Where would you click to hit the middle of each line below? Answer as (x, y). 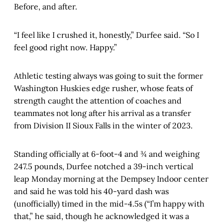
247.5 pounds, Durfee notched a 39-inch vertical (104, 166)
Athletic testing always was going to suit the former (109, 75)
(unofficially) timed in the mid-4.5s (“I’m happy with (109, 203)
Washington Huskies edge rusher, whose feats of (103, 88)
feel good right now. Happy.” (65, 47)
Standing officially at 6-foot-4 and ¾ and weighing (107, 154)
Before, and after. (46, 6)
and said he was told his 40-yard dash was (91, 191)
